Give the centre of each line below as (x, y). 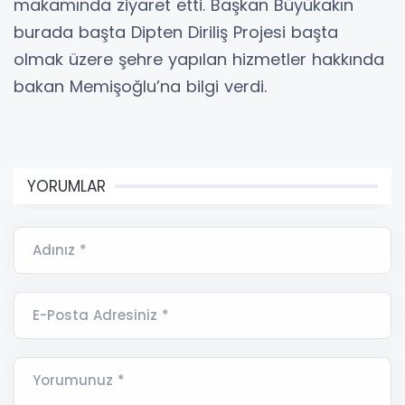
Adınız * (60, 250)
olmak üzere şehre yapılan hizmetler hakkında (199, 60)
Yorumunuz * (79, 381)
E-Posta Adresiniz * (101, 316)
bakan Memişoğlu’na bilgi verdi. (140, 87)
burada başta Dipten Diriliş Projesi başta (176, 33)
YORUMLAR (66, 187)
